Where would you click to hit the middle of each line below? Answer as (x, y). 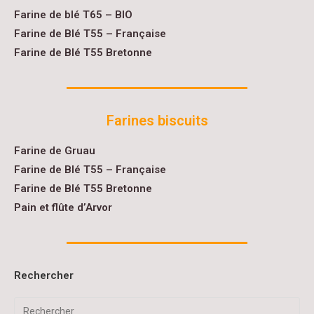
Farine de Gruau (55, 151)
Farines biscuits (157, 121)
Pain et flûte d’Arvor (63, 207)
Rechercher (44, 275)
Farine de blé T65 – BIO (73, 15)
